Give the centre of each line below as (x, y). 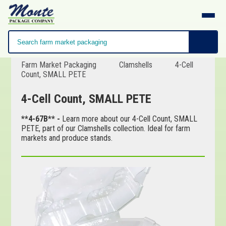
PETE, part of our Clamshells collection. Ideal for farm (106, 128)
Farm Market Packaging (59, 65)
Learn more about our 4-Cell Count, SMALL (130, 119)
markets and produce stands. (67, 138)
